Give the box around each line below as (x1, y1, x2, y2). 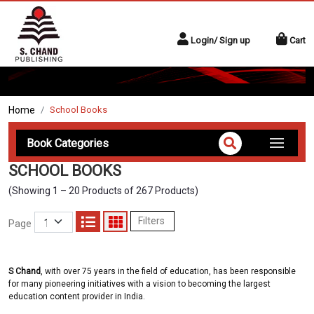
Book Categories (27, 137, 109, 150)
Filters (138, 215, 168, 226)
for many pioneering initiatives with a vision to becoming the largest (8, 279, 271, 289)
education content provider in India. (8, 292, 145, 301)
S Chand (8, 266, 41, 276)
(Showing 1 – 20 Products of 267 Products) (8, 185, 198, 196)
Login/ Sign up (191, 35, 250, 46)
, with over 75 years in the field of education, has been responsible (41, 266, 296, 276)
